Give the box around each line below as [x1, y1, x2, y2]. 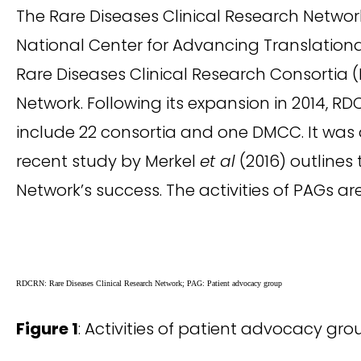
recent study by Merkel [16, 149, 200, 172]
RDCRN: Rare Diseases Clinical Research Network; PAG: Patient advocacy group [16, 278, 282, 288]
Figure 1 [16, 317, 78, 340]
